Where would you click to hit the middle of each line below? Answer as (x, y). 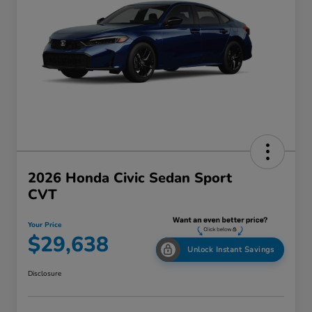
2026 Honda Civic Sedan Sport (130, 178)
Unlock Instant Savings (231, 250)
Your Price (45, 225)
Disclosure (45, 274)
